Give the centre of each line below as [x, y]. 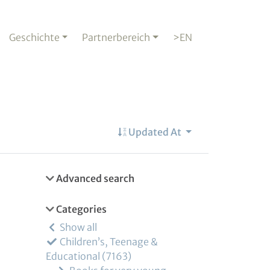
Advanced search [94, 178]
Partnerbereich [116, 37]
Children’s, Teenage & [108, 242]
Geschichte [34, 37]
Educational [73, 256]
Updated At [155, 132]
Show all [77, 227]
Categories [80, 209]
